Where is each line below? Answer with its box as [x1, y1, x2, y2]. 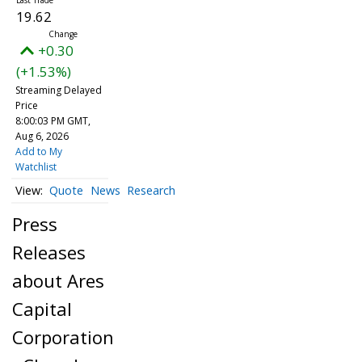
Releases [12, 239, 86, 264]
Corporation [12, 324, 114, 349]
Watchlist [15, 160, 57, 174]
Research [127, 183, 176, 199]
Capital [12, 296, 72, 321]
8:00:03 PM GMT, [15, 114, 90, 128]
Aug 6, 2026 [15, 129, 69, 143]
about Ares [12, 267, 104, 293]
